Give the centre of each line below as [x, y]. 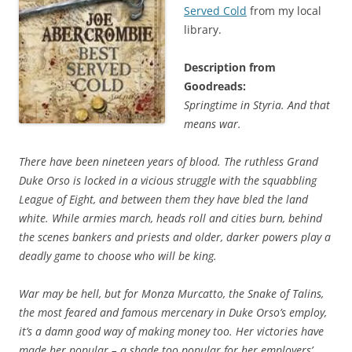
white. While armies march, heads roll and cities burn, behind [170, 218]
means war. [213, 124]
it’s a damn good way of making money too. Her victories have [171, 332]
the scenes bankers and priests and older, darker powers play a [175, 237]
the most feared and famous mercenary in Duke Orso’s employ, [173, 313]
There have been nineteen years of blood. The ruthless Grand [169, 162]
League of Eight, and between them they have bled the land [163, 200]
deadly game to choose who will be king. [118, 256]
